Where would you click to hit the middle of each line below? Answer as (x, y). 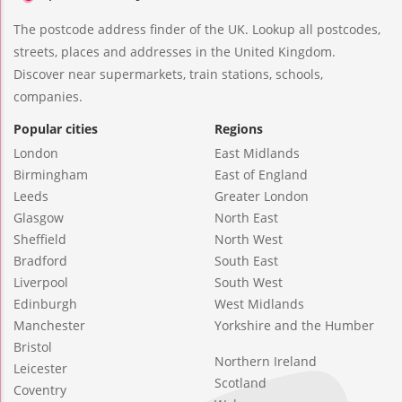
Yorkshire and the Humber (294, 325)
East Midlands (257, 153)
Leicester (40, 368)
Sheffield (40, 239)
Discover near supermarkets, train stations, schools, (168, 74)
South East (246, 260)
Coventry (40, 389)
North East (246, 217)
